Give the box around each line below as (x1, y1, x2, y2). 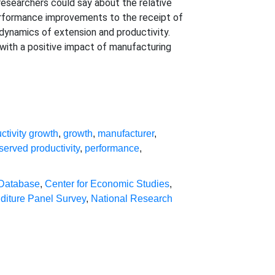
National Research (91, 193, 173, 204)
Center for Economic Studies (45, 179, 170, 189)
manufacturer (98, 128, 155, 139)
